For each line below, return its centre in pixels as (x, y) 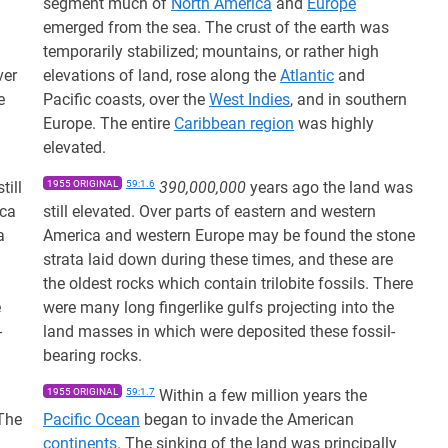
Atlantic (307, 75)
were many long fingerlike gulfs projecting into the (218, 307)
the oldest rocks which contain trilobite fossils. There (228, 283)
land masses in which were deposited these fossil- (219, 331)
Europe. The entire (108, 123)
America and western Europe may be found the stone (229, 235)
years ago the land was (329, 187)
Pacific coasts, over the (126, 99)
